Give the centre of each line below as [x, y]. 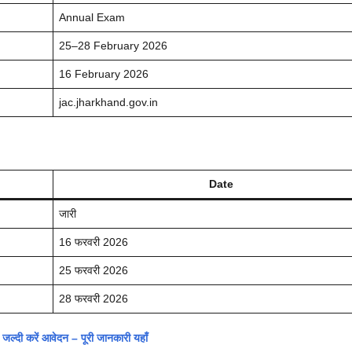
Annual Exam [92, 18]
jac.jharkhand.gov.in [108, 103]
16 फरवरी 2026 [93, 242]
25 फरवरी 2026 [93, 271]
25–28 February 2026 [113, 46]
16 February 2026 [104, 74]
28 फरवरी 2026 [93, 299]
